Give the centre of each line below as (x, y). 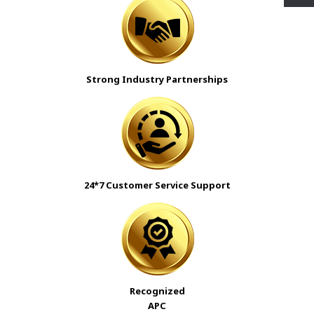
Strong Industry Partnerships (157, 80)
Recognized (157, 291)
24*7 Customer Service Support (157, 185)
